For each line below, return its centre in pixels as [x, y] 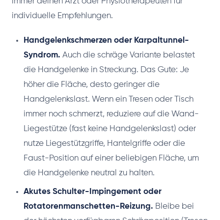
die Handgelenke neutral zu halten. [89, 173]
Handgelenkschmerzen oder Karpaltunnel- [106, 41]
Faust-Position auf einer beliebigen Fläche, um [111, 159]
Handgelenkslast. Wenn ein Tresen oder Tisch [109, 100]
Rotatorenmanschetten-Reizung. [88, 207]
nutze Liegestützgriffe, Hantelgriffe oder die [104, 144]
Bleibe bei [174, 207]
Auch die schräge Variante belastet [128, 55]
